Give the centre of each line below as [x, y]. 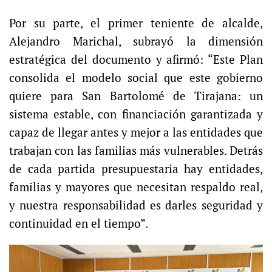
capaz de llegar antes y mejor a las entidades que [136, 133]
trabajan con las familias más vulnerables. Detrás [136, 151]
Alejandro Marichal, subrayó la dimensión [136, 42]
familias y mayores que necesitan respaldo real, [136, 187]
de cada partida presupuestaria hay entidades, [136, 169]
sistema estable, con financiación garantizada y [136, 114]
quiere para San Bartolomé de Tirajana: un [136, 96]
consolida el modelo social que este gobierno [136, 78]
